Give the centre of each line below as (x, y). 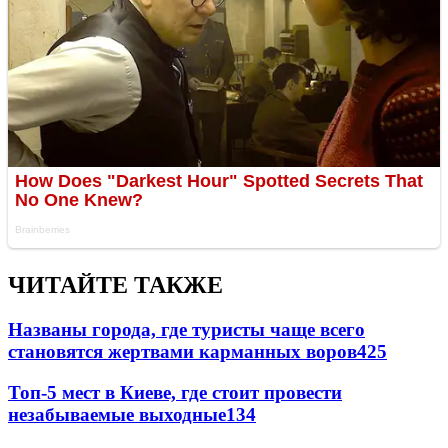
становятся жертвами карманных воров (182, 352)
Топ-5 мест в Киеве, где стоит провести (175, 392)
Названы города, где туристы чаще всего (186, 330)
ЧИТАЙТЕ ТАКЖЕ (115, 285)
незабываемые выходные (117, 414)
